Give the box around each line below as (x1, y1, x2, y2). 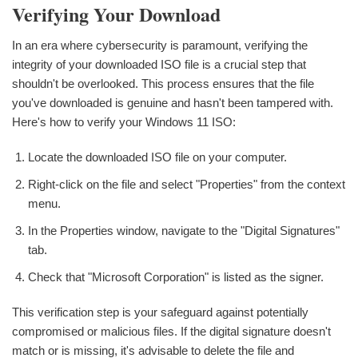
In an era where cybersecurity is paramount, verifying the (12, 38, 308, 52)
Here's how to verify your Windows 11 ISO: (12, 114, 236, 129)
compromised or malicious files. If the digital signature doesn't (12, 324, 331, 338)
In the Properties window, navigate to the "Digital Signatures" (28, 223, 340, 237)
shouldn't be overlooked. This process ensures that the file (12, 76, 314, 90)
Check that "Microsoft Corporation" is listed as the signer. (28, 269, 324, 284)
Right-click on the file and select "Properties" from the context (28, 177, 345, 191)
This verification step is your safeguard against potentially (12, 304, 308, 319)
